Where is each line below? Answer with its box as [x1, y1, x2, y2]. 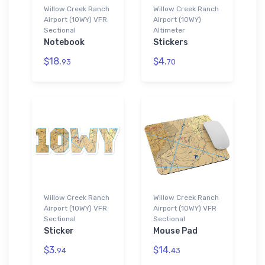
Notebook [44, 37, 85, 47]
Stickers [153, 37, 188, 47]
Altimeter [153, 25, 185, 34]
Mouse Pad [153, 225, 198, 236]
